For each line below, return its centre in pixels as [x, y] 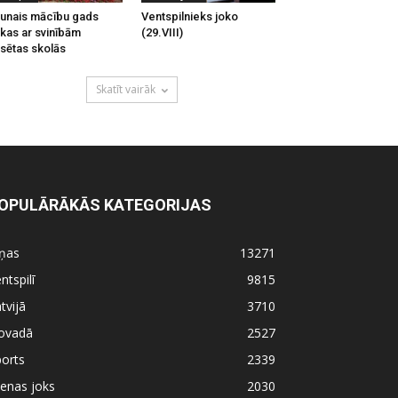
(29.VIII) [162, 32]
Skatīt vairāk [125, 89]
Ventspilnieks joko [189, 16]
